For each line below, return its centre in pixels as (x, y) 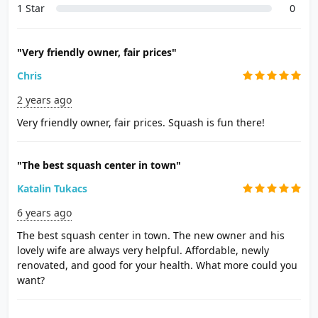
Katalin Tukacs (52, 188)
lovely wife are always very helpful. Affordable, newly (143, 250)
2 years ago (44, 100)
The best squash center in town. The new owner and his (151, 235)
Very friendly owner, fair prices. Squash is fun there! (141, 122)
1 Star (31, 8)
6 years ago (44, 213)
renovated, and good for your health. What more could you (157, 265)
